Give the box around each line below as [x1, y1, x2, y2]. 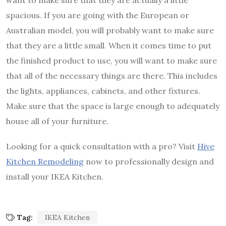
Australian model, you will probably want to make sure [6, 25, 214, 36]
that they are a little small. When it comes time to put [6, 40, 211, 51]
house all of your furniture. [6, 116, 108, 127]
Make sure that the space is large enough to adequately [6, 101, 219, 111]
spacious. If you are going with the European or [6, 10, 189, 21]
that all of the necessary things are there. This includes [6, 71, 217, 81]
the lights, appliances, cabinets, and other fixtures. [6, 86, 200, 96]
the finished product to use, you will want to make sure [6, 55, 217, 66]
